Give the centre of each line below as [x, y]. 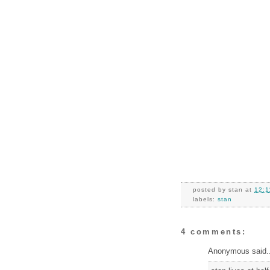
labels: [206, 199]
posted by [211, 189]
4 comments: [214, 232]
